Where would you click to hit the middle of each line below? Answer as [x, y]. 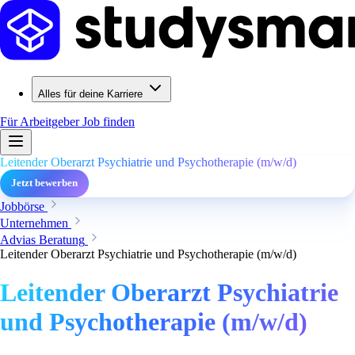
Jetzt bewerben [44, 183]
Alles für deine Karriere [90, 94]
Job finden [109, 122]
